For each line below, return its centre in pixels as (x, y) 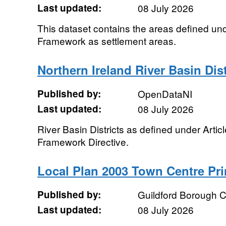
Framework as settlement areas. (106, 41)
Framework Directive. (83, 142)
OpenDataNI (165, 94)
